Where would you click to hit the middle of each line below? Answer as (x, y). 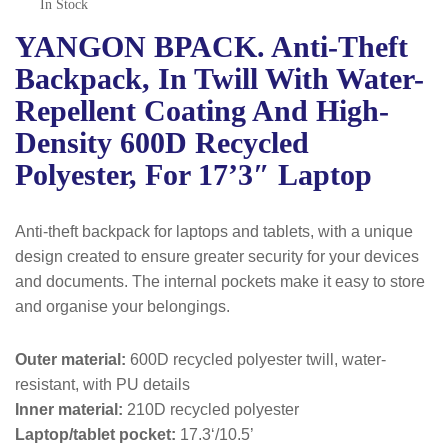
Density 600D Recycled (162, 142)
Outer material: (70, 359)
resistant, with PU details (102, 384)
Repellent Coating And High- (202, 110)
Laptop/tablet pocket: (95, 434)
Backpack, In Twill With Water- (219, 78)
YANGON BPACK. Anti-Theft (211, 46)
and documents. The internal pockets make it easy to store (220, 281)
